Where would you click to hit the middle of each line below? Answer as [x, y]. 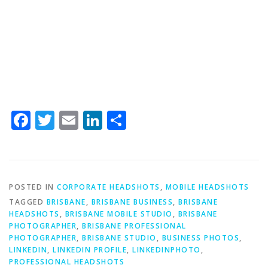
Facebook [73, 120]
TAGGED [28, 202]
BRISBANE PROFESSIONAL [134, 226]
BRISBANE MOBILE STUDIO [119, 214]
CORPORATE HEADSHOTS [109, 187]
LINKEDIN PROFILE [90, 249]
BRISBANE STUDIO [119, 237]
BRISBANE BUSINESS [132, 202]
